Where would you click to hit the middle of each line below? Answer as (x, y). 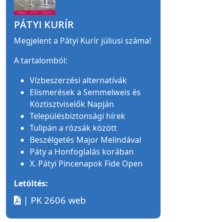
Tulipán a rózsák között (73, 128)
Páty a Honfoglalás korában (82, 152)
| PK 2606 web (53, 200)
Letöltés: (31, 184)
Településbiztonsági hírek (78, 116)
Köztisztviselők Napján (72, 104)
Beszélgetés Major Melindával (85, 140)
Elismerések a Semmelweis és (85, 92)
